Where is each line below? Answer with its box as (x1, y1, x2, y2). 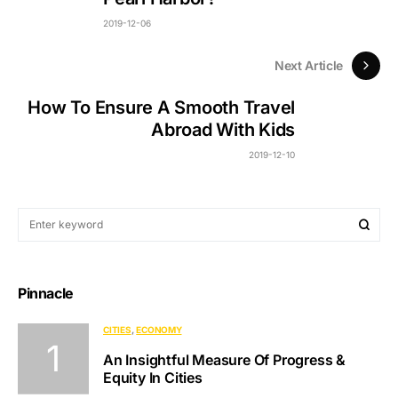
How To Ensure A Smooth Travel (28, 97, 295, 119)
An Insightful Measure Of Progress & (103, 350, 346, 369)
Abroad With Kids (151, 119, 295, 141)
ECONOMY (136, 323, 182, 335)
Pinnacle (18, 283, 74, 302)
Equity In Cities (103, 368, 203, 386)
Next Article (275, 58, 343, 74)
